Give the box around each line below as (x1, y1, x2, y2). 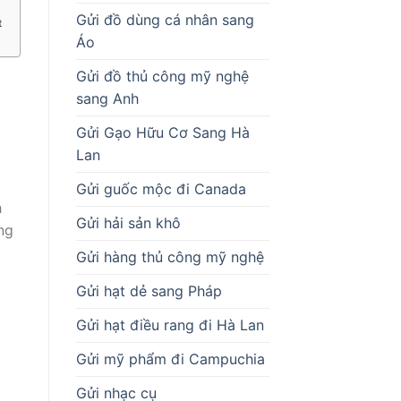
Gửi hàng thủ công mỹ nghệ (75, 247, 264, 266)
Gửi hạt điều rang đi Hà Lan (75, 315, 264, 334)
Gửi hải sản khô (75, 213, 181, 232)
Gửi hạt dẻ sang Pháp (75, 281, 222, 300)
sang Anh (75, 89, 139, 107)
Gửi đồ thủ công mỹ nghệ (75, 66, 249, 85)
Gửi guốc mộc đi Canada (75, 179, 246, 198)
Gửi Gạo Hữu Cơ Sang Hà (75, 123, 250, 141)
